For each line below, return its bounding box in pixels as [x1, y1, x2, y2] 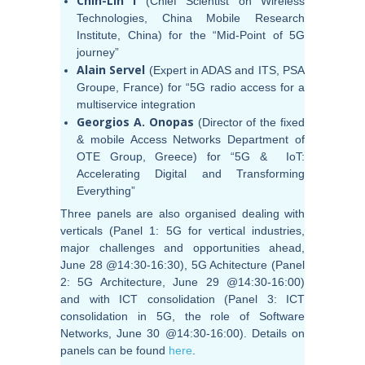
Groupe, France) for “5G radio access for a [77, 81, 305, 95]
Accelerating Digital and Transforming [77, 167, 305, 181]
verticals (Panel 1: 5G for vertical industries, [60, 224, 305, 238]
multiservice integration [77, 98, 196, 112]
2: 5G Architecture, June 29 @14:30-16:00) [60, 275, 305, 289]
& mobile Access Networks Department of [77, 133, 305, 147]
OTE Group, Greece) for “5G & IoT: [77, 150, 305, 164]
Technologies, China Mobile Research [77, 11, 305, 25]
